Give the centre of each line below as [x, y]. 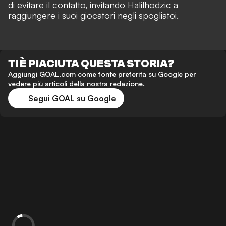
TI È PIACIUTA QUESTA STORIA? [91, 63]
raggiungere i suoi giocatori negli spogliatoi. [93, 15]
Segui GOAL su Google [72, 98]
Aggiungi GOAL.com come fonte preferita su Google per [102, 74]
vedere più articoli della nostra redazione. [76, 83]
